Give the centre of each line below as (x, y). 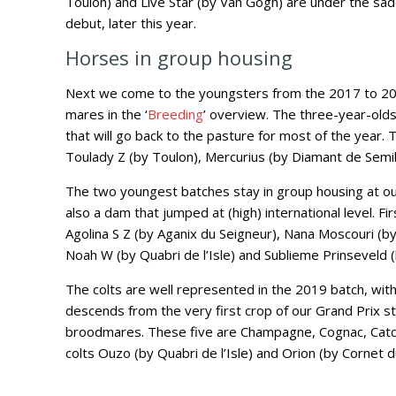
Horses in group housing (179, 58)
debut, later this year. (131, 23)
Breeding (176, 114)
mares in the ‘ (107, 114)
